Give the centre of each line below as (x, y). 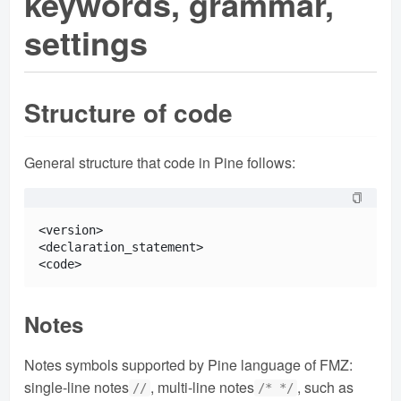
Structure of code (128, 113)
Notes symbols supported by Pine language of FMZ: (188, 364)
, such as (326, 387)
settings (86, 43)
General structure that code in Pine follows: (160, 162)
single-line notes (77, 387)
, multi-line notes (203, 387)
